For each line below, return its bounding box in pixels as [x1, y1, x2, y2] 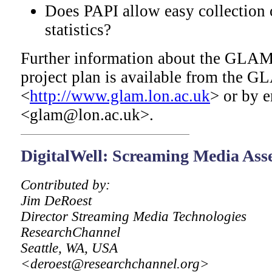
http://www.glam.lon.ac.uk [30, 87, 210, 106]
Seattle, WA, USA [21, 240, 118, 256]
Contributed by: [21, 177, 110, 192]
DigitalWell [21, 146, 103, 165]
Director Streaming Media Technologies [21, 208, 246, 224]
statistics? [45, 21, 111, 39]
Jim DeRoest [21, 192, 92, 208]
